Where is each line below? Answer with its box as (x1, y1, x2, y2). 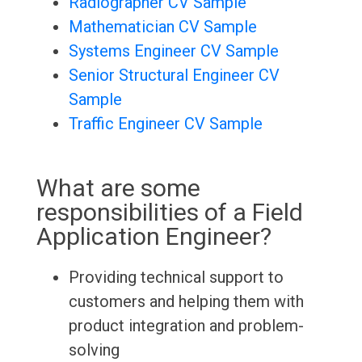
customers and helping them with (68, 292, 304, 312)
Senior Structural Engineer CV (68, 65, 280, 86)
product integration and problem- (68, 316, 304, 336)
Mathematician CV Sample (68, 17, 257, 37)
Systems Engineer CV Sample (68, 41, 279, 61)
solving (68, 340, 120, 360)
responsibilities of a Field (36, 198, 303, 227)
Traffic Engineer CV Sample (68, 114, 263, 134)
